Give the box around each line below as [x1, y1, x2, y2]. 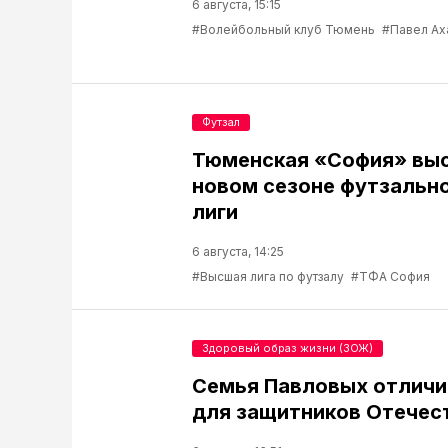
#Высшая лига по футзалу [192, 268, 344, 284]
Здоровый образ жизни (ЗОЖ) [202, 340, 373, 355]
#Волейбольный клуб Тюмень [192, 21, 375, 37]
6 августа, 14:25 [192, 243, 284, 259]
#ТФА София [351, 268, 430, 284]
